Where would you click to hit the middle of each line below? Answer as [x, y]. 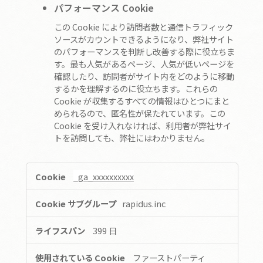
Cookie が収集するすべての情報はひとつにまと [142, 101]
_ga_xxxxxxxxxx [104, 177]
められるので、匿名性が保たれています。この [140, 113]
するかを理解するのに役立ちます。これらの [136, 89]
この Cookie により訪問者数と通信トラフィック [144, 27]
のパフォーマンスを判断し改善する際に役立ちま [144, 52]
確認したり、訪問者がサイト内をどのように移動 [144, 76]
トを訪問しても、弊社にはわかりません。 [132, 138]
